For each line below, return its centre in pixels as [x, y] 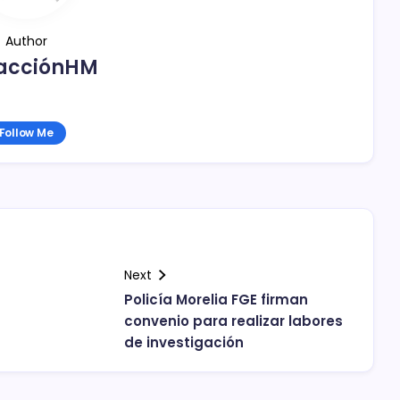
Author [26, 41]
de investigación [184, 342]
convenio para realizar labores [233, 321]
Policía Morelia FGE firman [216, 300]
